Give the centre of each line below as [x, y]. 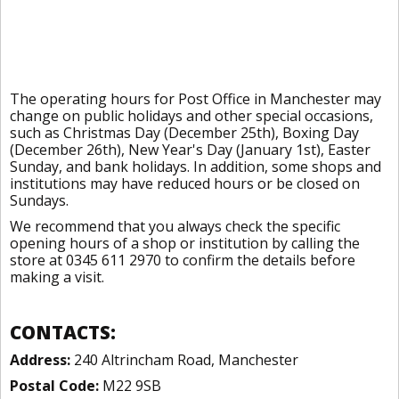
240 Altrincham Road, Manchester [184, 360]
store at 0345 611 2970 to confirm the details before [183, 260]
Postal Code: [54, 386]
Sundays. [39, 200]
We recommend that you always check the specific [175, 226]
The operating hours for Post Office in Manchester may [195, 99]
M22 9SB [130, 386]
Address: [40, 360]
